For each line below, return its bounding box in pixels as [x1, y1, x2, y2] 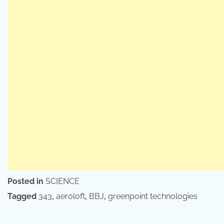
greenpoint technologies [108, 191, 197, 201]
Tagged [7, 191, 38, 201]
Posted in [7, 176, 45, 186]
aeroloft [56, 191, 85, 201]
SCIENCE [45, 176, 79, 186]
